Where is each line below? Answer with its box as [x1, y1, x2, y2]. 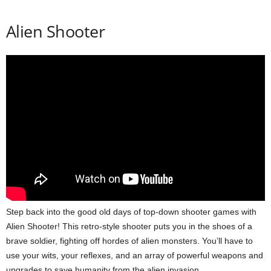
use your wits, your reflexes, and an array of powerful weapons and [6, 250, 263, 261]
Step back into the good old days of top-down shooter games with [6, 207, 256, 217]
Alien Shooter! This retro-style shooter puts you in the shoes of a [6, 221, 252, 232]
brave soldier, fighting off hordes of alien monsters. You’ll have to [6, 236, 253, 246]
